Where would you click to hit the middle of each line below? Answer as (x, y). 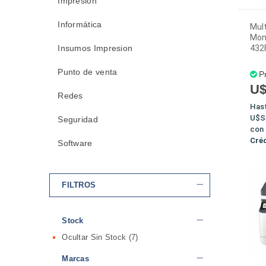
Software (75, 143)
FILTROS (79, 185)
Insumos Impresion (95, 48)
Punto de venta (88, 72)
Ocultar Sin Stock (95, 237)
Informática (80, 24)
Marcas (76, 259)
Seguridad (78, 119)
